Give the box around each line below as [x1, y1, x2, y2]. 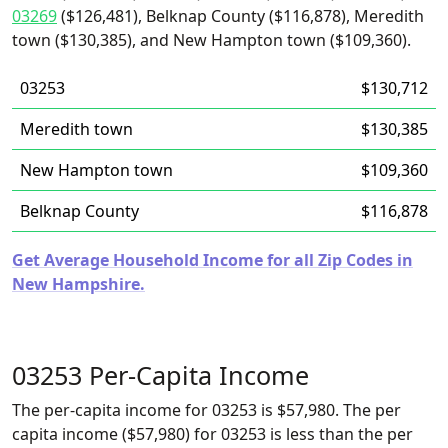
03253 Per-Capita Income [12, 358, 309, 392]
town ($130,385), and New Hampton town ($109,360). [12, 29, 411, 51]
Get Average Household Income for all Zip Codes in [12, 249, 413, 271]
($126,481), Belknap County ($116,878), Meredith [57, 5, 424, 27]
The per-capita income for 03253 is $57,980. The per [12, 399, 401, 421]
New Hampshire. [12, 273, 145, 295]
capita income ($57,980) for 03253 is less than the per [12, 423, 413, 445]
